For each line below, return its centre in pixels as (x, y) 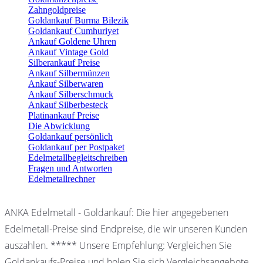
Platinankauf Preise (64, 115)
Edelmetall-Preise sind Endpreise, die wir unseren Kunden (126, 229)
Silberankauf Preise (64, 62)
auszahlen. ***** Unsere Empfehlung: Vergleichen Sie (118, 245)
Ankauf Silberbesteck (68, 104)
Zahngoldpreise (57, 9)
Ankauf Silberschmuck (71, 94)
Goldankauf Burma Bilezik (78, 20)
